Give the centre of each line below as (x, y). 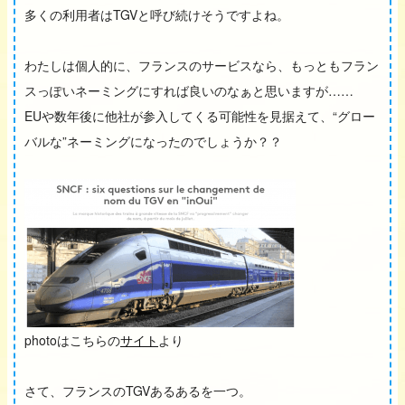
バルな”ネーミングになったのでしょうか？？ (153, 141)
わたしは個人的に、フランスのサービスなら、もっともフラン (202, 66)
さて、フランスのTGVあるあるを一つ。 (138, 391)
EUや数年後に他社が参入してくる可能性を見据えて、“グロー (200, 116)
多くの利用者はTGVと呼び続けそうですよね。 (157, 15)
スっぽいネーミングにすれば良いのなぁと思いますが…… (189, 91)
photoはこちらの (72, 340)
